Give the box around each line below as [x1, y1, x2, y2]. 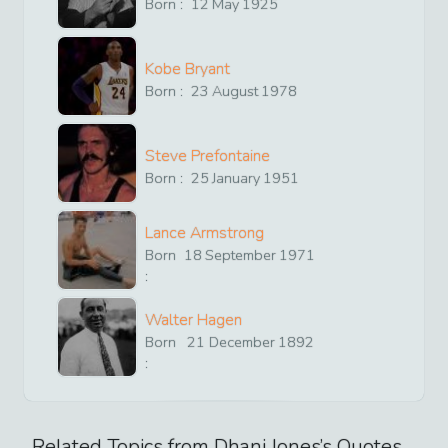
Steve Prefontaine [145, 145, 270, 168]
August [212, 81, 259, 102]
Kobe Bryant [145, 58, 230, 81]
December [208, 331, 275, 352]
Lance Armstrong [145, 221, 264, 244]
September [205, 244, 277, 265]
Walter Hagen [145, 308, 242, 331]
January [212, 168, 261, 189]
